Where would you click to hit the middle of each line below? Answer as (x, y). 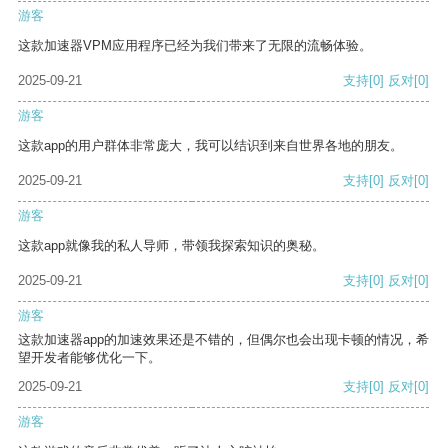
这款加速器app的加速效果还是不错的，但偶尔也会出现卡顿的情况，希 (223, 340)
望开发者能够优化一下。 (89, 358)
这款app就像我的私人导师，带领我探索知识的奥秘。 (171, 246)
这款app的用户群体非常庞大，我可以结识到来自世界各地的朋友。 (210, 146)
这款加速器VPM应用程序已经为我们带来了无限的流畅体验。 (195, 46)
